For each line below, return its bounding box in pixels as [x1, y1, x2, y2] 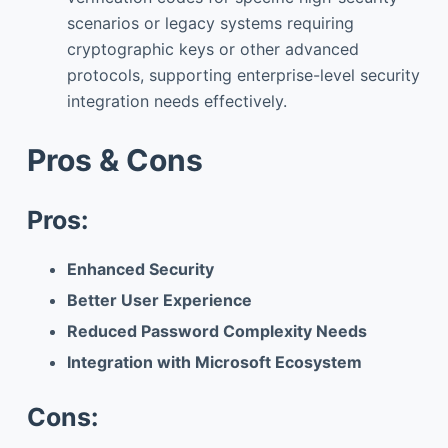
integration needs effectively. [66, 90, 287, 111]
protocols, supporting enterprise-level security [66, 64, 420, 85]
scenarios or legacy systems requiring [66, 12, 354, 33]
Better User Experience [66, 290, 252, 311]
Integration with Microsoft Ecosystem [66, 351, 362, 372]
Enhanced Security [66, 259, 214, 280]
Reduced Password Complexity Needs [66, 321, 367, 342]
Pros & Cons [26, 141, 203, 178]
